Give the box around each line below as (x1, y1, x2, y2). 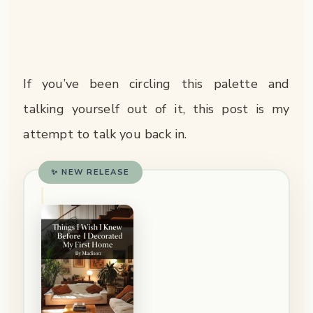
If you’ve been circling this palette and (23, 75, 290, 93)
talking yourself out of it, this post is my (23, 101, 290, 118)
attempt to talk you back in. (23, 126, 187, 143)
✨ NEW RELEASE (51, 166, 130, 177)
